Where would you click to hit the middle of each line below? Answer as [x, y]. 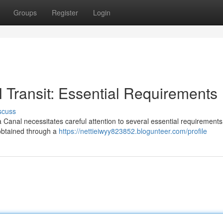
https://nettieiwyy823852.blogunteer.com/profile [133, 131]
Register [65, 12]
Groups [25, 12]
